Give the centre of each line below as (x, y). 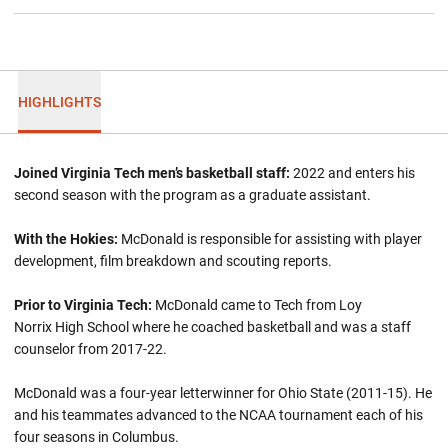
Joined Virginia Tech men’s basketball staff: (153, 173)
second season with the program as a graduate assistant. (194, 195)
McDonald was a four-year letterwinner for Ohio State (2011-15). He (223, 393)
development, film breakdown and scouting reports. (173, 261)
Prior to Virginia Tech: (84, 305)
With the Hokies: (67, 239)
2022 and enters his (354, 173)
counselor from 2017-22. (90, 349)
